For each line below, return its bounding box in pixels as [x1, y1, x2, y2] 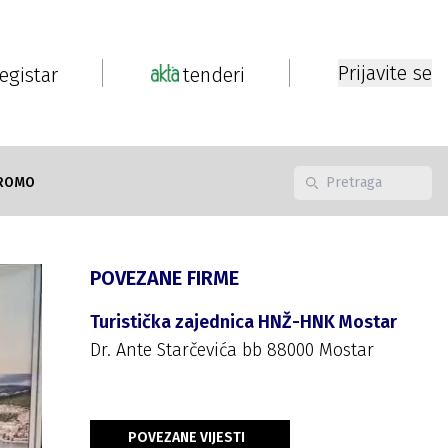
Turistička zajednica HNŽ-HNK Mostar [90, 311, 397, 333]
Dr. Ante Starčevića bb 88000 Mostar [90, 339, 374, 361]
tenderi [183, 63, 245, 87]
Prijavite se [338, 61, 432, 85]
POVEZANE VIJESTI [128, 429, 245, 446]
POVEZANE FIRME [90, 266, 239, 290]
